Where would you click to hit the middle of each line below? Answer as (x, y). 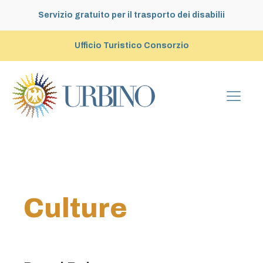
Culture (75, 208)
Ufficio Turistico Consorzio (131, 45)
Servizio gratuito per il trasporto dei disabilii (131, 15)
